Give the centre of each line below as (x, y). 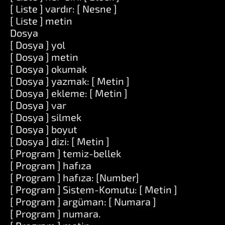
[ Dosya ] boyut (44, 129)
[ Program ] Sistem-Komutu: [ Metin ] (94, 189)
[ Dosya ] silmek (46, 117)
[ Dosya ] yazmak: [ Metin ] (70, 81)
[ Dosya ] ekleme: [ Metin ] (69, 93)
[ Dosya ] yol (38, 45)
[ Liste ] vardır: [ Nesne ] (64, 9)
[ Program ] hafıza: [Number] (75, 177)
